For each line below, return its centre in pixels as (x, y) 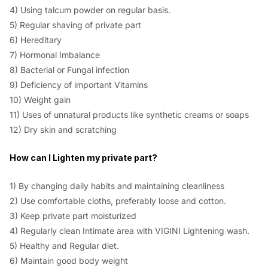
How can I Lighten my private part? (83, 158)
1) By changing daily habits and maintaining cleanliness (117, 186)
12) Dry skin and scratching (63, 129)
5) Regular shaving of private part (75, 25)
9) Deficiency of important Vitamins (79, 84)
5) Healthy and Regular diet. (64, 246)
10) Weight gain (40, 99)
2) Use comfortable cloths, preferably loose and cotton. (118, 201)
